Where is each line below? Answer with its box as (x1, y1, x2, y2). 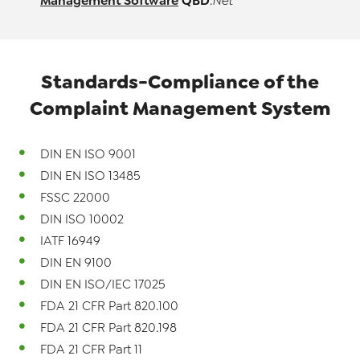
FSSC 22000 (40, 190, 110, 205)
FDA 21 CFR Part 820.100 (40, 298, 178, 313)
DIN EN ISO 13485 (40, 168, 141, 183)
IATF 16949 (40, 233, 100, 248)
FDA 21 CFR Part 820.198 (40, 320, 177, 335)
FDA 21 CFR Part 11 (40, 342, 142, 357)
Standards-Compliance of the (41, 68, 319, 94)
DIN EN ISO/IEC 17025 (40, 276, 166, 292)
